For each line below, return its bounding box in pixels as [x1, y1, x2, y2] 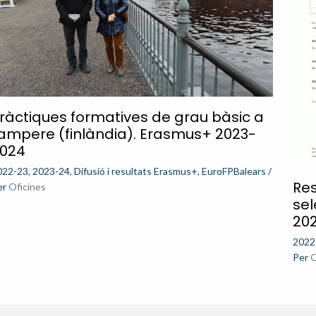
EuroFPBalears [201, 165, 266, 178]
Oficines [8, 181, 46, 193]
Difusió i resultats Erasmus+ [73, 165, 197, 178]
